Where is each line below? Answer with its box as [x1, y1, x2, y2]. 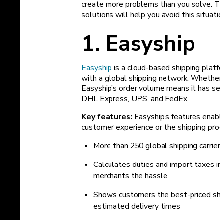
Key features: [82, 111, 135, 122]
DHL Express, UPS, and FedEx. [82, 93, 189, 104]
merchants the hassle [93, 170, 168, 182]
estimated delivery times [93, 201, 181, 212]
